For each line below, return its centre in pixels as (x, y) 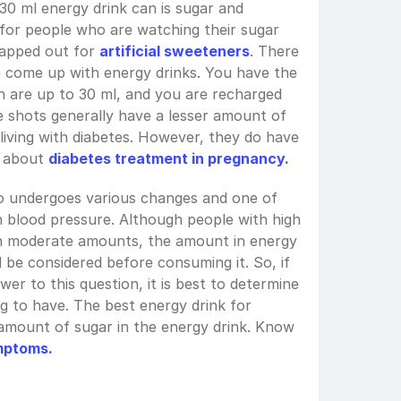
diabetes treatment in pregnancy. (169, 159)
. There (274, 51)
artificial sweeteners (175, 51)
